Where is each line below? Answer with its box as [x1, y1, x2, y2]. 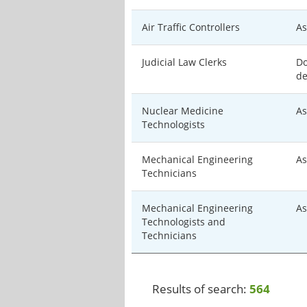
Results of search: [152, 281, 249, 297]
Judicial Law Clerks [142, 56, 227, 69]
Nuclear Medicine [142, 104, 223, 117]
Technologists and [142, 215, 225, 228]
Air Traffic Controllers [142, 21, 240, 34]
